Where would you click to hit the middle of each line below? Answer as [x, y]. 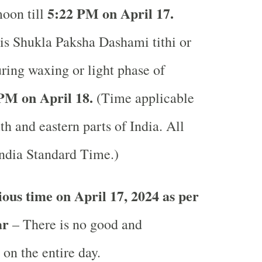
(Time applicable [143, 98]
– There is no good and [77, 224]
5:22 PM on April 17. [110, 13]
